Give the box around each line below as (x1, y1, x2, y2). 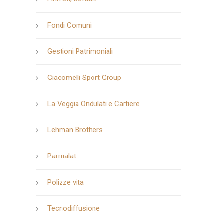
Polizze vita (47, 177, 84, 186)
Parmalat (47, 151, 76, 160)
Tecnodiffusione (47, 203, 100, 213)
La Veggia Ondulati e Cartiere (47, 99, 139, 108)
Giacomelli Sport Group (47, 73, 121, 82)
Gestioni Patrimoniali (47, 46, 113, 56)
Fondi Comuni (47, 20, 92, 30)
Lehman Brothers (47, 125, 103, 134)
